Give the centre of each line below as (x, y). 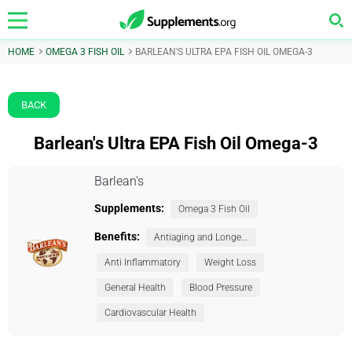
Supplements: (129, 208)
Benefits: (117, 236)
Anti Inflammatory (142, 262)
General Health (135, 288)
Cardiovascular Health (150, 313)
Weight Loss (230, 262)
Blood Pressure (220, 288)
